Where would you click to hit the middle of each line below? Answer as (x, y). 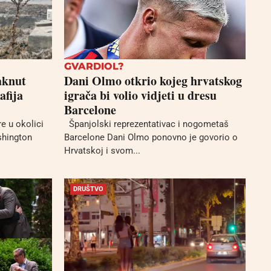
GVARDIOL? (94, 67)
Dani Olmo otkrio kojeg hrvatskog (153, 81)
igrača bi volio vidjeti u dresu (140, 96)
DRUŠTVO (88, 189)
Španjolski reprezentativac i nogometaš (146, 124)
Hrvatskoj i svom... (102, 151)
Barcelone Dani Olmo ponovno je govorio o (151, 138)
